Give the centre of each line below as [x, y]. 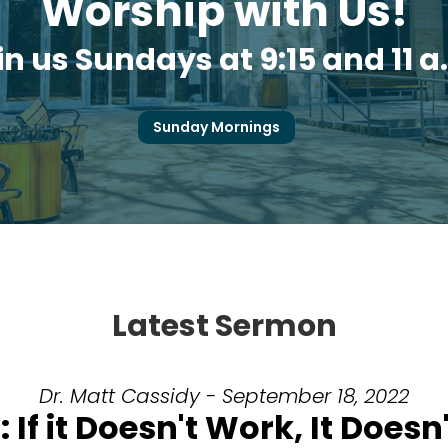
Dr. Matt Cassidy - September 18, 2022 [224, 396]
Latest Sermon [224, 325]
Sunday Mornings [216, 126]
